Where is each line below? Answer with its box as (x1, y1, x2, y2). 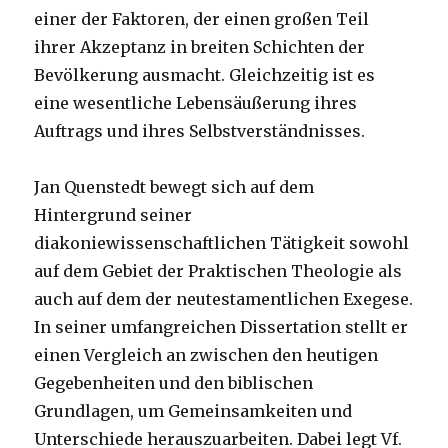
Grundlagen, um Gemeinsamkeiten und (34, 401, 353, 422)
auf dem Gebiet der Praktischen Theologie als (34, 261, 403, 282)
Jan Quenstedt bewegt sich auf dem (34, 177, 315, 198)
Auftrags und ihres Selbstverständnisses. (34, 121, 366, 142)
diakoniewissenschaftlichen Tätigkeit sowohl (34, 233, 410, 254)
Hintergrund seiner (34, 205, 193, 226)
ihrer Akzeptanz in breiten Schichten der (34, 37, 366, 58)
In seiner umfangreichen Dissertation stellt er (34, 317, 409, 338)
